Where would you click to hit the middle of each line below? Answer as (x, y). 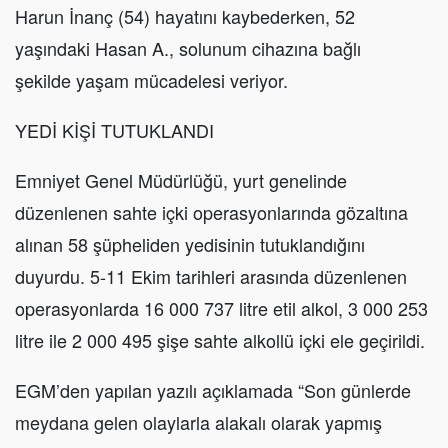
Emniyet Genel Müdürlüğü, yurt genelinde (181, 180)
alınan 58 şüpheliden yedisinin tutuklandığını (190, 244)
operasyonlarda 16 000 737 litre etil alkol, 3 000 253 (221, 308)
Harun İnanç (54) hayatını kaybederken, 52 (185, 16)
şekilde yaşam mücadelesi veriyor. (151, 80)
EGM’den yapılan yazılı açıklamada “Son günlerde (213, 390)
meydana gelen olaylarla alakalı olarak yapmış (198, 422)
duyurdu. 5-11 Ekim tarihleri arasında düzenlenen (211, 276)
